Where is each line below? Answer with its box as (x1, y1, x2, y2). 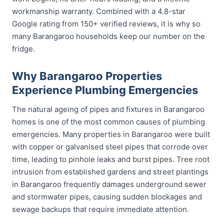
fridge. (12, 44, 35, 53)
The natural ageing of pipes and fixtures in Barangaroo (12, 104, 204, 114)
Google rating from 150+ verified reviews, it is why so (12, 19, 200, 28)
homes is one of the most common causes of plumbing (12, 117, 205, 126)
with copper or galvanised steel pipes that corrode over (12, 142, 208, 151)
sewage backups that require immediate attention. (12, 204, 189, 214)
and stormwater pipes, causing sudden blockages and (12, 192, 202, 201)
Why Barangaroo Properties (12, 69, 162, 82)
